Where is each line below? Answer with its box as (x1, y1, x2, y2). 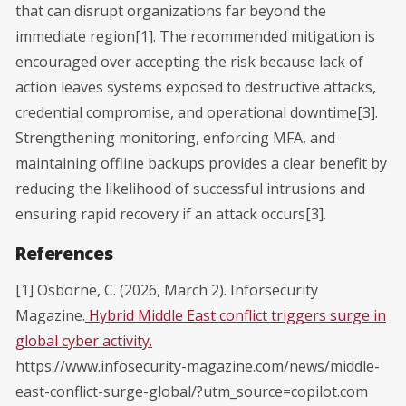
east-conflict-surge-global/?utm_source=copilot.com (15, 381, 368, 401)
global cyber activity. (15, 330, 152, 351)
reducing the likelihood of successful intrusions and (15, 178, 365, 198)
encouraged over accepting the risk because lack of (15, 51, 363, 72)
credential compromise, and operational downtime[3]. (15, 101, 378, 122)
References (15, 240, 117, 266)
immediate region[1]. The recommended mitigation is (15, 25, 375, 46)
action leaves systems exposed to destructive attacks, (15, 76, 376, 97)
